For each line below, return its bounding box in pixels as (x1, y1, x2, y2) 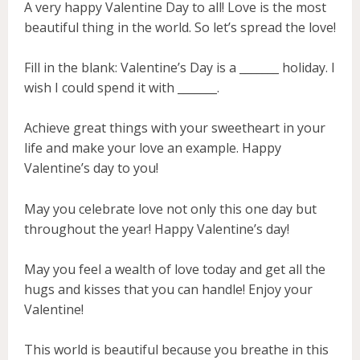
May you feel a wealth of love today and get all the (24, 260, 325, 278)
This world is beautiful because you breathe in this (24, 340, 329, 358)
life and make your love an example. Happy (24, 139, 281, 157)
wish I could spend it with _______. (24, 79, 219, 97)
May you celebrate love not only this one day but (24, 199, 317, 218)
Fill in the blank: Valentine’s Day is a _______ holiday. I (24, 59, 335, 77)
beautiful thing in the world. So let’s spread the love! (24, 18, 336, 36)
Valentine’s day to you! (24, 159, 158, 178)
